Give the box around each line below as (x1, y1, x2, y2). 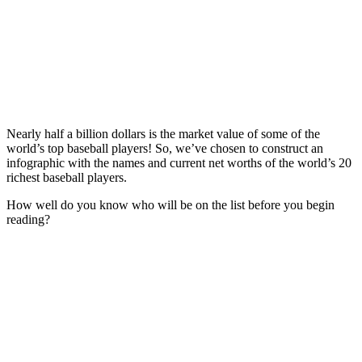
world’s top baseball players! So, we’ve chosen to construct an (6, 141, 323, 155)
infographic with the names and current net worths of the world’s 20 (6, 155, 351, 170)
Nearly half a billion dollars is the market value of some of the (6, 126, 320, 141)
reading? (6, 212, 50, 226)
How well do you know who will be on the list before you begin (6, 197, 335, 212)
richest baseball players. (6, 170, 127, 184)
